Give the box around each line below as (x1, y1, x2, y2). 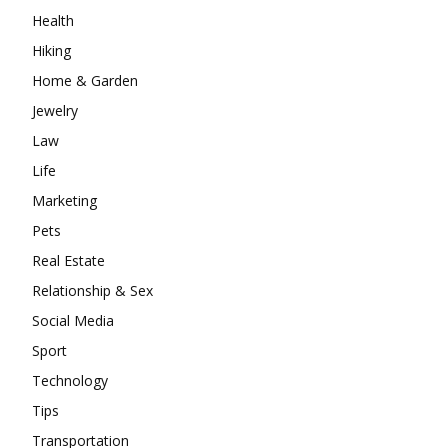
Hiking (32, 40, 71, 60)
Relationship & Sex (32, 280, 153, 300)
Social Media (32, 310, 114, 330)
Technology (32, 370, 108, 390)
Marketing (32, 190, 97, 210)
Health (32, 10, 74, 30)
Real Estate (32, 250, 105, 270)
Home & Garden (32, 70, 138, 90)
